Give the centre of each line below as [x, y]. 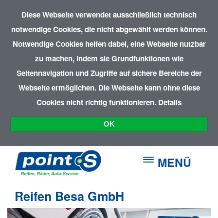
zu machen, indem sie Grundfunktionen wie [109, 59]
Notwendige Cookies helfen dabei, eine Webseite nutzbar [109, 44]
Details [170, 102]
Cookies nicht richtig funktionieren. [97, 102]
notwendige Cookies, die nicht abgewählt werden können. [109, 29]
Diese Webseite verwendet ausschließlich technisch [109, 15]
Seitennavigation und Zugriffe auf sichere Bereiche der [109, 73]
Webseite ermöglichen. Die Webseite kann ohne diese [109, 88]
